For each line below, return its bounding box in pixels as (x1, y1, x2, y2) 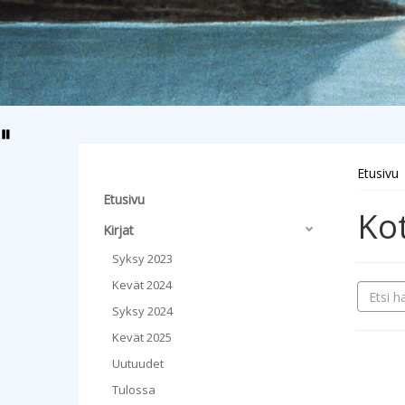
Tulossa (112, 381, 155, 398)
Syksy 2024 (112, 303, 173, 319)
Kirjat (103, 221, 134, 239)
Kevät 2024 (112, 277, 172, 293)
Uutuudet (112, 355, 164, 372)
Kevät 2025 (112, 329, 172, 345)
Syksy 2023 (112, 250, 173, 267)
